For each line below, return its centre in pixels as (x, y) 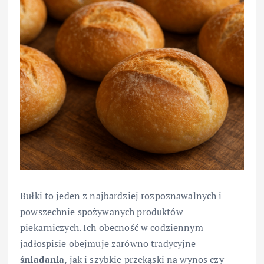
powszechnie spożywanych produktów (102, 212)
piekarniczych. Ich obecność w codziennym (112, 228)
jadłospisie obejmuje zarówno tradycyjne (108, 244)
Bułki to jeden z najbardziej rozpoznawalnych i (121, 196)
